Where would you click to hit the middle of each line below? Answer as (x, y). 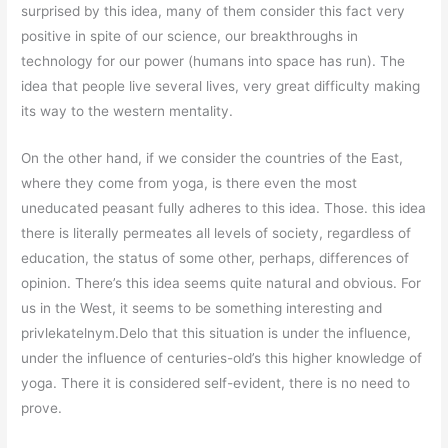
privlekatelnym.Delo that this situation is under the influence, (216, 333)
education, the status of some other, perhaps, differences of (215, 258)
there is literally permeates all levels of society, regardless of (216, 233)
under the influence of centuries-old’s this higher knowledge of (222, 358)
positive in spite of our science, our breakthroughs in (190, 36)
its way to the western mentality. (127, 111)
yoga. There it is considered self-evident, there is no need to (216, 383)
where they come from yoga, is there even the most (189, 183)
